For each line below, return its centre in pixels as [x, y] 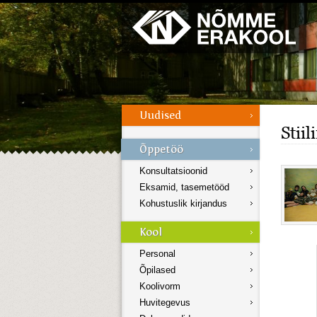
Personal [157, 254]
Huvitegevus [165, 303]
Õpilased [157, 270]
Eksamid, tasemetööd [184, 188]
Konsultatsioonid [173, 171]
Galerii [33, 7]
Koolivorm [160, 287]
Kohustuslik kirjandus [183, 204]
